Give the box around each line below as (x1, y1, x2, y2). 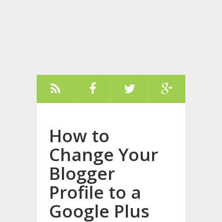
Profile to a (49, 180, 141, 204)
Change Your (49, 143, 158, 166)
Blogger (49, 162, 115, 185)
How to (49, 124, 110, 147)
